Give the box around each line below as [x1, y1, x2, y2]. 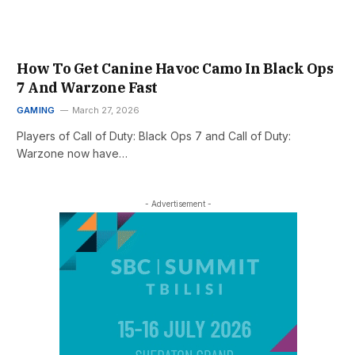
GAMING [17, 104, 55, 116]
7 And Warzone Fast [17, 78, 158, 97]
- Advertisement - [144, 198, 212, 208]
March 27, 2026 [72, 104, 140, 116]
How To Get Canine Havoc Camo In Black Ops [17, 59, 334, 78]
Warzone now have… [17, 146, 128, 160]
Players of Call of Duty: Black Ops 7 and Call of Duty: [17, 128, 291, 143]
